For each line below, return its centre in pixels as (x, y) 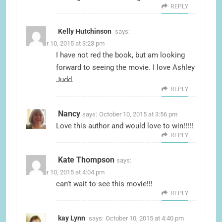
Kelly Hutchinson (85, 31)
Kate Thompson (86, 160)
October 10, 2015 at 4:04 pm (65, 172)
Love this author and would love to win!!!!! (125, 126)
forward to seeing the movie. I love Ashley (125, 68)
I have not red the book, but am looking (120, 55)
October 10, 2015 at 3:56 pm (138, 114)
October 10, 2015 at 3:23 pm (65, 44)
